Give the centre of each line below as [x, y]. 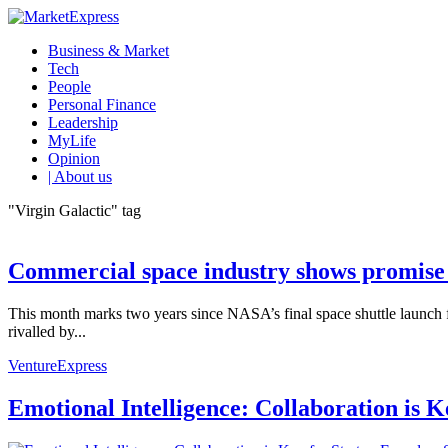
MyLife [72, 140]
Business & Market [108, 50]
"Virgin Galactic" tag [74, 210]
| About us [80, 176]
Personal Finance [102, 104]
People [69, 86]
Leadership [83, 122]
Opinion [74, 158]
